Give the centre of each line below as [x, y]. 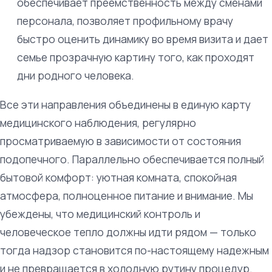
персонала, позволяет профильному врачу [125, 21]
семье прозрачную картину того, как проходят [136, 57]
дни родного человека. [76, 75]
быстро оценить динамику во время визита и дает [143, 39]
